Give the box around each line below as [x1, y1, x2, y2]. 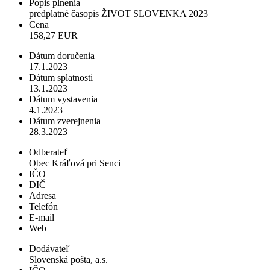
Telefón [29, 201, 58, 212]
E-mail [29, 212, 54, 223]
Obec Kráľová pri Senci [29, 158, 121, 169]
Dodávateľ [29, 243, 70, 254]
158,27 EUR [29, 30, 78, 41]
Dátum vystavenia [29, 94, 98, 105]
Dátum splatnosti [29, 72, 93, 83]
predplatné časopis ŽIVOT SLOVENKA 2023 [29, 8, 208, 19]
